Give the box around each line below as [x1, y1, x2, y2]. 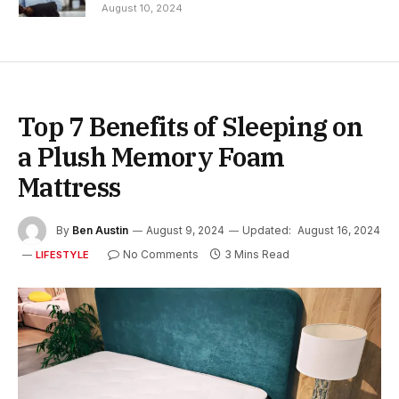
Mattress [18, 170, 121, 205]
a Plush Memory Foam [18, 140, 285, 175]
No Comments [122, 248, 199, 262]
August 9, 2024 [146, 223, 224, 237]
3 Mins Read [224, 248, 289, 262]
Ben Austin [72, 223, 128, 237]
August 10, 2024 [102, 2, 183, 15]
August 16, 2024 [297, 223, 380, 237]
